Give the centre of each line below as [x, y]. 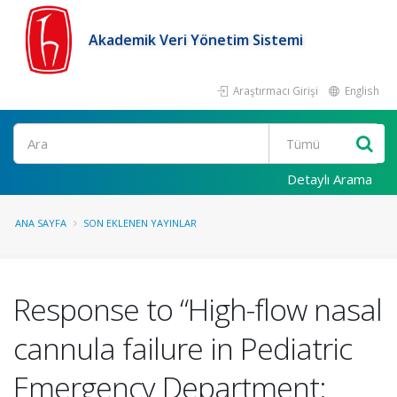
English [361, 90]
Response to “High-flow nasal [198, 309]
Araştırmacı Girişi [274, 90]
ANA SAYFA [41, 223]
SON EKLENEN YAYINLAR [140, 223]
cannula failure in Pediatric [183, 348]
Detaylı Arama [330, 179]
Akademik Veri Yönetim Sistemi [196, 40]
